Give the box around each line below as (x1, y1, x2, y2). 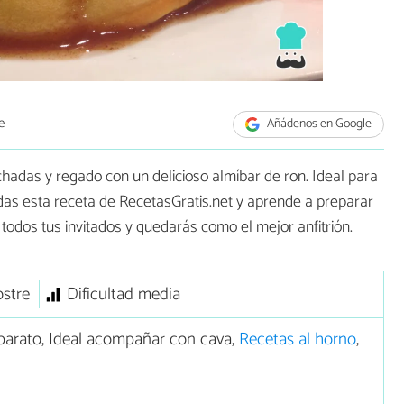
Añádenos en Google (264, 114, 372, 135)
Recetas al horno (238, 326, 356, 354)
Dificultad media (66, 280, 180, 309)
